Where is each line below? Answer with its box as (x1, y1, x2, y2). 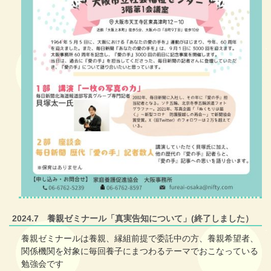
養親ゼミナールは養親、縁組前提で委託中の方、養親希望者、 (21, 233, 258, 244)
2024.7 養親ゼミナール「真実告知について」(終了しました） (12, 214, 253, 224)
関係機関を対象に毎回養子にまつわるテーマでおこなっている (21, 246, 258, 256)
